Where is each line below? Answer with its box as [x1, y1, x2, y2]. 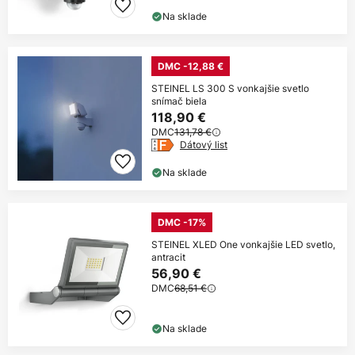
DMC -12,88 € [158, 60, 223, 73]
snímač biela [151, 94, 207, 109]
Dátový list [180, 138, 227, 152]
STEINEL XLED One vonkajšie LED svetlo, [151, 238, 335, 252]
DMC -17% [158, 216, 206, 229]
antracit [151, 250, 185, 265]
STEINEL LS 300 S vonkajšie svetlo [151, 82, 309, 96]
